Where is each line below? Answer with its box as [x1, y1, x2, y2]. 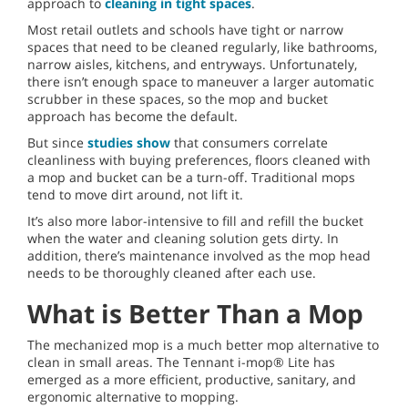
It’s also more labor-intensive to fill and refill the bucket [27, 212, 363, 230]
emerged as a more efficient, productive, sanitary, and [27, 371, 356, 389]
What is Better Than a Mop [27, 296, 363, 331]
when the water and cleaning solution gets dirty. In [27, 229, 339, 248]
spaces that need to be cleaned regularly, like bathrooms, [27, 38, 377, 56]
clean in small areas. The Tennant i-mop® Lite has [27, 353, 335, 372]
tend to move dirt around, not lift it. [27, 186, 243, 204]
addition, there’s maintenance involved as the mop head [27, 247, 371, 265]
